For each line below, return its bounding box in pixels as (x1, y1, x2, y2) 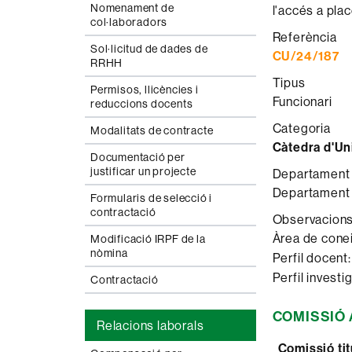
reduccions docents (90, 97, 193, 111)
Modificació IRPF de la (90, 232, 206, 246)
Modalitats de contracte (90, 123, 214, 137)
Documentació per (90, 150, 185, 164)
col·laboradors (90, 15, 168, 29)
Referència (272, 29, 337, 45)
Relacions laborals (97, 317, 204, 333)
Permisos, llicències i (90, 82, 199, 97)
